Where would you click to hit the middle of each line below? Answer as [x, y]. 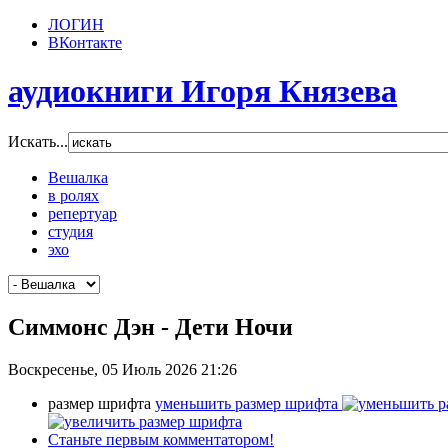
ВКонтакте [85, 42]
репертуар [82, 213]
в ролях [73, 195]
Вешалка [78, 177]
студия [70, 231]
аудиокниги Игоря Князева [202, 91]
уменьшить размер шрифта [246, 403]
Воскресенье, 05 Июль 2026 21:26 [122, 369]
